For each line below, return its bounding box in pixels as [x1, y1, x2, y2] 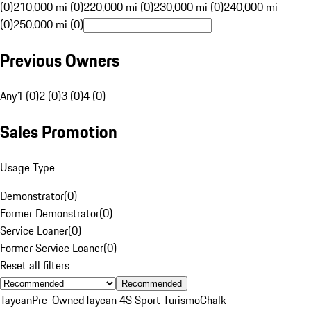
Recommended [121, 278, 182, 289]
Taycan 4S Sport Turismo [85, 291, 200, 308]
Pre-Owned [32, 291, 85, 308]
